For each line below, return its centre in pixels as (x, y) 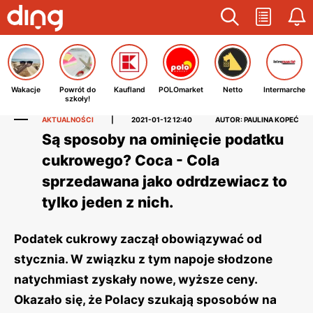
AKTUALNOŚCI (68, 119)
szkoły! (78, 99)
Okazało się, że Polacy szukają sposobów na (145, 299)
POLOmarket (181, 90)
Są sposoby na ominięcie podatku (163, 139)
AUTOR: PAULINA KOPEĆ (257, 119)
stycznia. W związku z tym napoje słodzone (143, 259)
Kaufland (129, 90)
